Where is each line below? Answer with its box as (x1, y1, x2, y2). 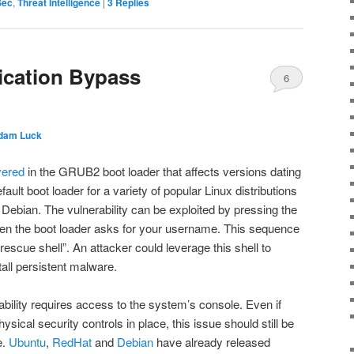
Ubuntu (9, 333, 46, 351)
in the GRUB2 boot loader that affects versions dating (24, 162, 301, 179)
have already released (153, 333, 270, 351)
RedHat (52, 333, 92, 351)
